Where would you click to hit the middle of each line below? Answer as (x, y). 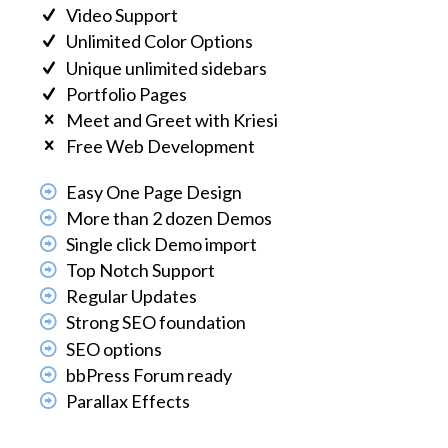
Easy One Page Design (154, 191)
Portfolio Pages (127, 93)
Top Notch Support (141, 270)
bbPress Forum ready (149, 374)
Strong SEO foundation (156, 322)
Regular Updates (132, 296)
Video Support (122, 15)
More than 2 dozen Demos (169, 218)
